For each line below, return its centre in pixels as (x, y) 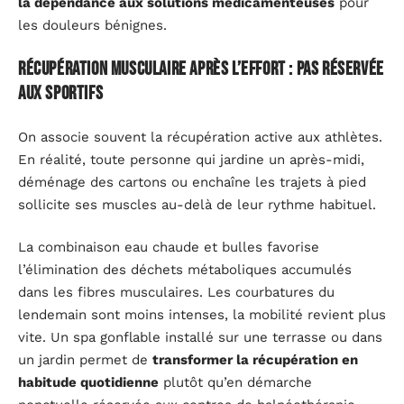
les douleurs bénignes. (92, 25)
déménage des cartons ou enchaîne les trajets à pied (192, 182)
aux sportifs (61, 94)
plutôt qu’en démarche (235, 383)
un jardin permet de (85, 360)
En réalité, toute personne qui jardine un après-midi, (191, 159)
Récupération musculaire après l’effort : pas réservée (201, 69)
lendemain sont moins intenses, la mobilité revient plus (202, 315)
